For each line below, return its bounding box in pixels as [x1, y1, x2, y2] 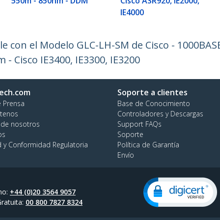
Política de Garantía [117, 140, 179, 150]
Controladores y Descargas [117, 109, 203, 119]
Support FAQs [117, 119, 162, 129]
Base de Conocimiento [117, 99, 190, 109]
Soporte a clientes [117, 87, 188, 98]
